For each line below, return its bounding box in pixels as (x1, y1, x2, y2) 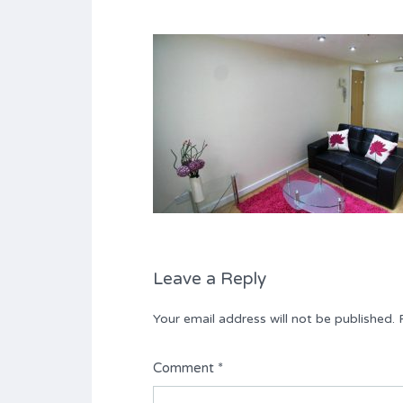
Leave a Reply (153, 269, 266, 289)
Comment (153, 360, 218, 376)
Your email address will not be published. (153, 311, 395, 327)
